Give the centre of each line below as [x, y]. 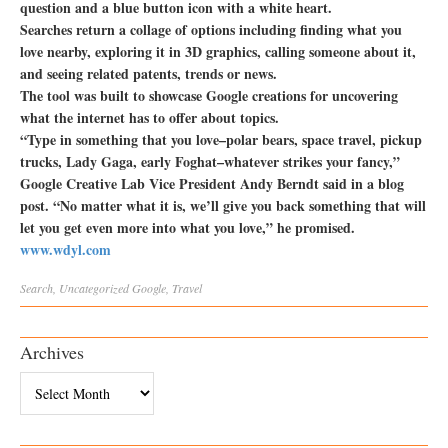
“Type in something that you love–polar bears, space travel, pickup [221, 139]
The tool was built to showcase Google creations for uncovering [209, 95]
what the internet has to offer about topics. [149, 117]
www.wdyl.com [65, 249]
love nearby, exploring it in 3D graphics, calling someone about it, [218, 51]
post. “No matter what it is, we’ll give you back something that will [223, 205]
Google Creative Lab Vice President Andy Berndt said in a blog [212, 183]
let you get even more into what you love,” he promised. [187, 227]
